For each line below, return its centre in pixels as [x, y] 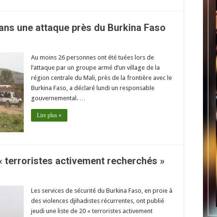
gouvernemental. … [58, 98]
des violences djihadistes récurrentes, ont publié [98, 201]
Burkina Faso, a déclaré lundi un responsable [93, 88]
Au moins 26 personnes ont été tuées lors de [93, 57]
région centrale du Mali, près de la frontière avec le [101, 77]
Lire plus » [49, 115]
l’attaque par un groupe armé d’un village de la [95, 67]
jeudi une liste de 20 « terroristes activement [92, 211]
